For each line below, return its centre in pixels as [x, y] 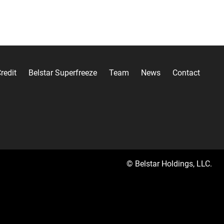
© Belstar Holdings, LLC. [169, 164]
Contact [186, 73]
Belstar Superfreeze [63, 73]
